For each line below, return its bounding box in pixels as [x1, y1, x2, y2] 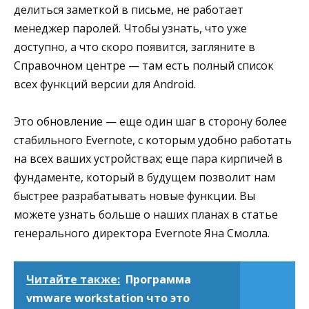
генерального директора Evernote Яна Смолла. [14, 226, 270, 241]
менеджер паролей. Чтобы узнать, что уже [14, 20, 247, 36]
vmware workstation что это [26, 290, 190, 306]
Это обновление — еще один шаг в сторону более [14, 114, 287, 130]
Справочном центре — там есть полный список [14, 57, 274, 73]
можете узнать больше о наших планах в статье [14, 207, 278, 223]
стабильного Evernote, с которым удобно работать [14, 132, 292, 148]
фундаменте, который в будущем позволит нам [14, 170, 275, 186]
